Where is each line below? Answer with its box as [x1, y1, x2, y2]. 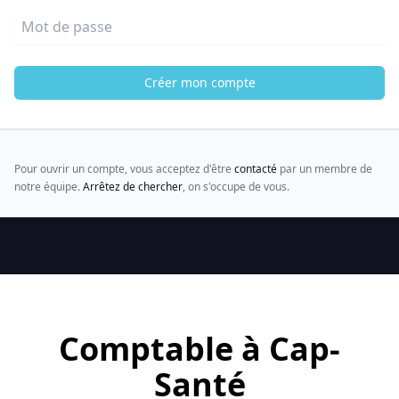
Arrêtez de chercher [83, 179, 183, 194]
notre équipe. [14, 179, 83, 194]
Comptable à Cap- [59, 327, 340, 370]
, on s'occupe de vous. [183, 179, 289, 194]
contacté [234, 161, 277, 176]
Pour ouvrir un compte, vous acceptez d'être [14, 161, 234, 176]
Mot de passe [13, 9, 104, 28]
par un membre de [277, 161, 372, 176]
